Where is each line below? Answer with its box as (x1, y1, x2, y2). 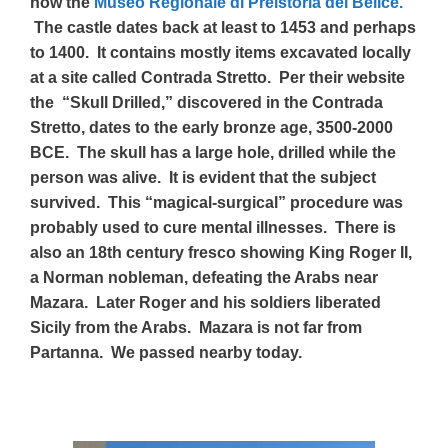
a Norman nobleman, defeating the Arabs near (30, 268, 378, 286)
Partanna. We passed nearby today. (30, 343, 302, 361)
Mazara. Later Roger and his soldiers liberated (30, 293, 381, 311)
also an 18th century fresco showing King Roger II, (30, 243, 412, 261)
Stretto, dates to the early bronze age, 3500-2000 (30, 118, 393, 136)
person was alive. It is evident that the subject (30, 168, 376, 186)
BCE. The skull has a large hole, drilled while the (30, 143, 396, 161)
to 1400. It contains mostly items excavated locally (30, 43, 411, 61)
